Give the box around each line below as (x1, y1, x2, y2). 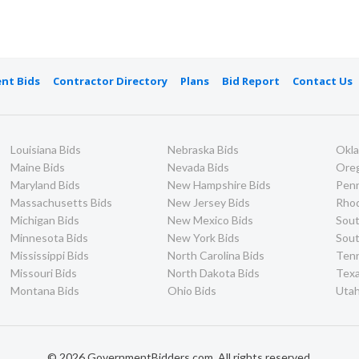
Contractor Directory (52, 73, 167, 88)
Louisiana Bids (10, 142, 82, 156)
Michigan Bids (10, 212, 80, 227)
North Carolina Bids (167, 248, 264, 262)
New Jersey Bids (167, 195, 250, 209)
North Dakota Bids (167, 265, 260, 280)
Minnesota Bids (10, 230, 89, 244)
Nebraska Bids (167, 142, 239, 156)
